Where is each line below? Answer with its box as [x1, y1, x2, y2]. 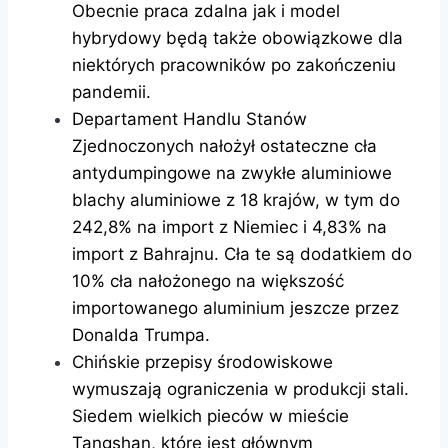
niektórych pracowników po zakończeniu [72, 54, 396, 75]
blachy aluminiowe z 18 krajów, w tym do [72, 189, 400, 210]
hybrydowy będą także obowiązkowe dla [72, 27, 403, 48]
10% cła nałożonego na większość [72, 270, 344, 291]
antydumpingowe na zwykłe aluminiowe [72, 162, 392, 183]
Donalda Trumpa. [72, 324, 210, 345]
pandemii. [72, 81, 151, 102]
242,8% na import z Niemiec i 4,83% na [72, 216, 387, 237]
